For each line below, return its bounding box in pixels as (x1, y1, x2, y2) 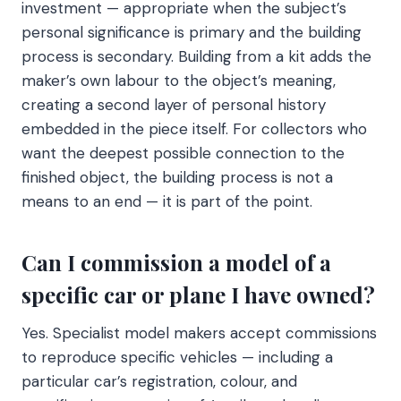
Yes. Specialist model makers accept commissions (21, 322, 377, 343)
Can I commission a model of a (21, 247, 331, 277)
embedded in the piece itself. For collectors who (21, 118, 367, 139)
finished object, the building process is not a (21, 166, 333, 187)
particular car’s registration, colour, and (21, 371, 297, 391)
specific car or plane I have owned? (21, 279, 375, 309)
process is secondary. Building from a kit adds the (21, 46, 371, 66)
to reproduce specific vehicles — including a (21, 346, 333, 367)
